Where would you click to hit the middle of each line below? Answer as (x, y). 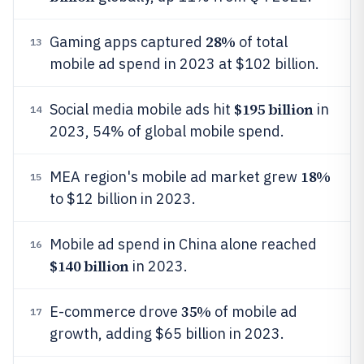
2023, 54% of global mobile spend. (167, 131)
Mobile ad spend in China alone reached (183, 244)
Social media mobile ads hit (142, 109)
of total (261, 42)
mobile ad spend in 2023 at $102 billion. (184, 64)
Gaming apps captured (128, 42)
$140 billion (89, 266)
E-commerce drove (115, 312)
